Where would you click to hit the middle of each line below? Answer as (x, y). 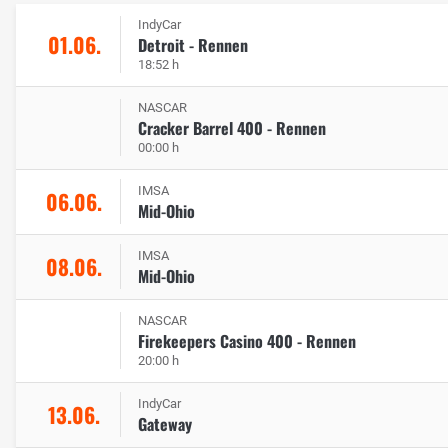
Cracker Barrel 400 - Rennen (232, 127)
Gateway (165, 423)
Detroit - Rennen (193, 44)
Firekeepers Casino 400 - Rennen (247, 340)
